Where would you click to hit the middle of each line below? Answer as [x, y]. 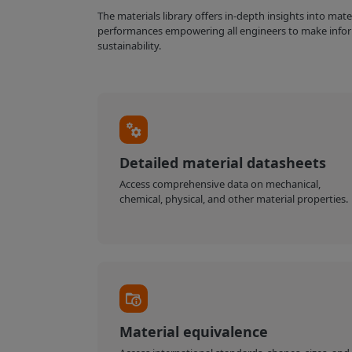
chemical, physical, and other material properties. [234, 199]
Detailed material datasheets [223, 163]
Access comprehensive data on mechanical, [220, 184]
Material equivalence [194, 332]
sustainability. [129, 45]
